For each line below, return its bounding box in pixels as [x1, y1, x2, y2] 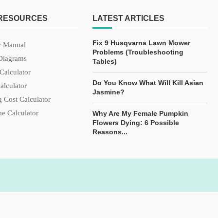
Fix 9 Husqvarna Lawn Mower [92, 39, 190, 47]
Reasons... [92, 128, 127, 136]
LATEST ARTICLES [92, 14, 164, 22]
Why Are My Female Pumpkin [92, 109, 188, 117]
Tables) [92, 57, 117, 65]
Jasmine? [92, 88, 125, 96]
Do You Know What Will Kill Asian [92, 79, 203, 87]
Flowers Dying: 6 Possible [92, 119, 179, 127]
